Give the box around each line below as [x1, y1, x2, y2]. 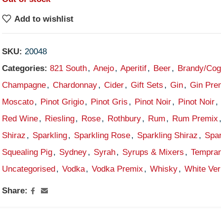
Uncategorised [2, 164, 56, 174]
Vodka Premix [92, 164, 144, 174]
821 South [50, 64, 87, 73]
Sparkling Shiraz [137, 131, 198, 140]
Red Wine [2, 114, 38, 123]
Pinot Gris [91, 97, 128, 107]
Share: [2, 186, 28, 195]
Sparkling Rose [74, 131, 131, 140]
